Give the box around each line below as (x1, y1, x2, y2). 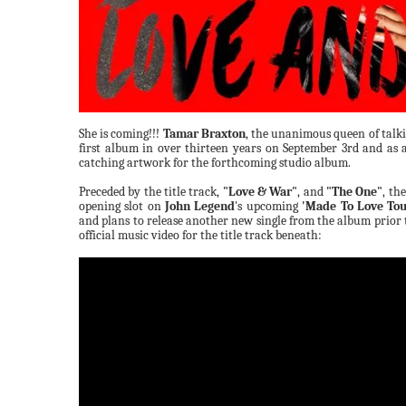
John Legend (165, 198, 236, 214)
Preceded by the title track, (79, 184, 223, 199)
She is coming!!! (79, 126, 163, 141)
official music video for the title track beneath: (79, 227, 322, 243)
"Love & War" (222, 184, 298, 199)
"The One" (326, 184, 383, 199)
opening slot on (79, 198, 166, 214)
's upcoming (235, 198, 303, 214)
